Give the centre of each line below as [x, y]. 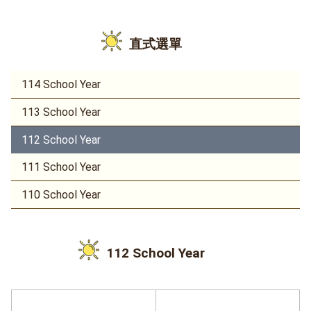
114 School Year [61, 84]
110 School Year [61, 195]
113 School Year [61, 112]
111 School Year [61, 167]
